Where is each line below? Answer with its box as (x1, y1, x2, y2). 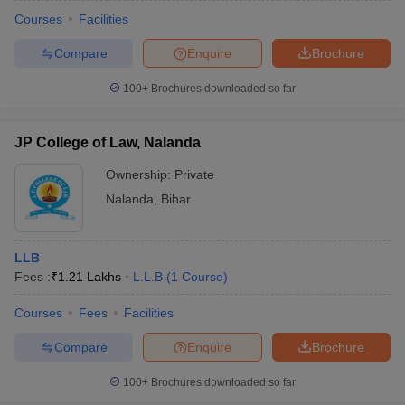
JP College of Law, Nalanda (14, 135, 201, 150)
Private (174, 167, 214, 182)
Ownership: (106, 167, 174, 182)
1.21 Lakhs (58, 269, 121, 284)
